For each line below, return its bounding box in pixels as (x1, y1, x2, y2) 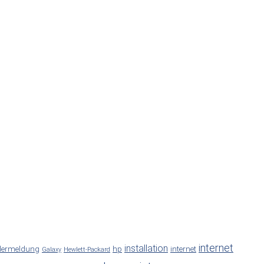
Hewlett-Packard (64, 245, 110, 253)
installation (124, 242, 168, 254)
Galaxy (42, 245, 61, 253)
